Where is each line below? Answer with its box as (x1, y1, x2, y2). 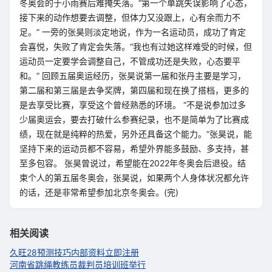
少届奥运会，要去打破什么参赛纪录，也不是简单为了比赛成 (19, 114, 249, 124)
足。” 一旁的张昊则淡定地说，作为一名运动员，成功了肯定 (19, 27, 246, 37)
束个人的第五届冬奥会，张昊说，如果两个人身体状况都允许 (19, 172, 249, 183)
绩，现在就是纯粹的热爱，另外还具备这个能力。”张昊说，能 (19, 129, 252, 139)
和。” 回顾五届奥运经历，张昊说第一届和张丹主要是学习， (19, 70, 246, 81)
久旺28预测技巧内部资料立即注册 (10, 247, 139, 257)
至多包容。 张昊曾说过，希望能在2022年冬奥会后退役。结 (19, 158, 246, 168)
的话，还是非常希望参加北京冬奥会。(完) (19, 187, 178, 197)
